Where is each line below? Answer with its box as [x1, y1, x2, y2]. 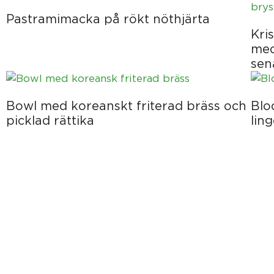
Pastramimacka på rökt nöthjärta [6, 12, 210, 25]
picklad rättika [6, 114, 94, 127]
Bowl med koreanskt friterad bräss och [6, 99, 246, 112]
